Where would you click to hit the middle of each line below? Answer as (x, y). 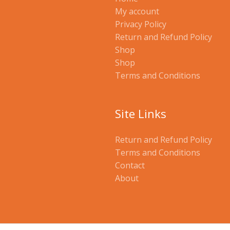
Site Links (141, 114)
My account (137, 12)
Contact (130, 166)
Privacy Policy (141, 24)
